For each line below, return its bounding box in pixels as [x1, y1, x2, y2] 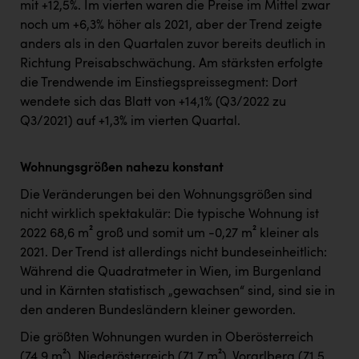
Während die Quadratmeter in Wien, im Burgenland [20, 266, 321, 280]
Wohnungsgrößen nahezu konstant [20, 162, 224, 175]
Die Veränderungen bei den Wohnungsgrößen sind [20, 189, 313, 203]
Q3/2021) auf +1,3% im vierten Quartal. [20, 115, 240, 129]
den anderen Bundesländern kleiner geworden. [20, 305, 296, 318]
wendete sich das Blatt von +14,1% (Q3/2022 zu [20, 96, 286, 110]
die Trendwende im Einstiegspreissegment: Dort [20, 77, 297, 91]
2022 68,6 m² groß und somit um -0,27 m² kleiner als [20, 228, 319, 241]
